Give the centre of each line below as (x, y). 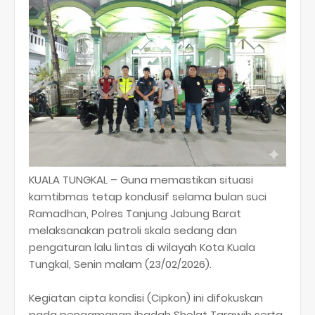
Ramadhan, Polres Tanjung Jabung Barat (135, 213)
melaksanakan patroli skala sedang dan (133, 230)
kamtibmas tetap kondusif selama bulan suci (148, 196)
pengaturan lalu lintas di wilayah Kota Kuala (142, 247)
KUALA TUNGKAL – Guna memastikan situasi (141, 179)
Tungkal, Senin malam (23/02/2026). (120, 264)
